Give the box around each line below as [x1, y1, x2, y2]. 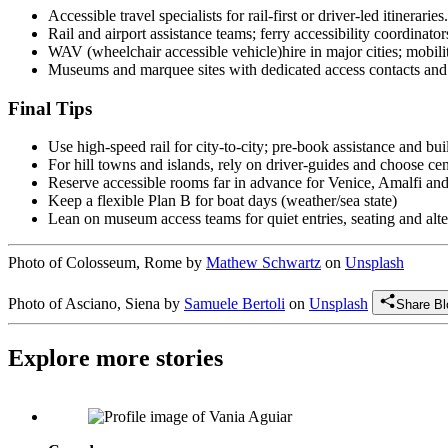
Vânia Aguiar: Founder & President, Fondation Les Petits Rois [48, 392, 442, 410]
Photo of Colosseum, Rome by [8, 254, 206, 272]
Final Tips [8, 97, 92, 119]
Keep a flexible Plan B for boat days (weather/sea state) [48, 192, 397, 210]
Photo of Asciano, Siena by [8, 295, 184, 313]
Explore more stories [8, 345, 223, 372]
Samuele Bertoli [184, 295, 285, 313]
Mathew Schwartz [206, 254, 321, 272]
